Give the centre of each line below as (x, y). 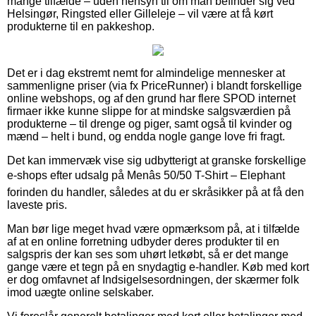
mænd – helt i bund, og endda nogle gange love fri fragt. (146, 136)
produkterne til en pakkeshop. (81, 26)
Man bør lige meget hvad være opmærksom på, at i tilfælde (153, 229)
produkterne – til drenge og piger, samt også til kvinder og (150, 123)
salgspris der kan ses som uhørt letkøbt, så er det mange (148, 254)
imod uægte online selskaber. (80, 292)
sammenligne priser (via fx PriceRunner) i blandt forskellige (154, 85)
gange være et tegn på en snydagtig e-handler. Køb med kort (158, 267)
